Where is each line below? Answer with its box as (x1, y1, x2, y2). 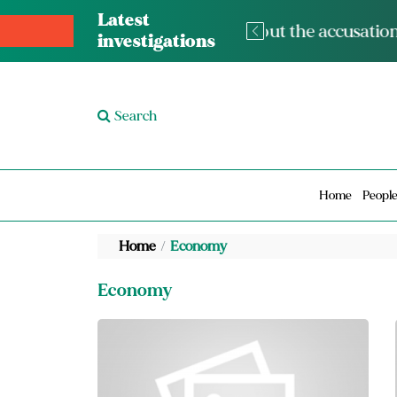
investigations (97, 30, 215, 53)
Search (113, 106, 157, 125)
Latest (97, 9, 150, 32)
